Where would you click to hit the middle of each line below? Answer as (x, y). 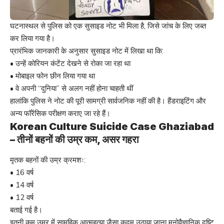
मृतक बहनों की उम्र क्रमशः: (48, 160)
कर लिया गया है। (32, 39)
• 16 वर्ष (22, 173)
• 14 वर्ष (22, 185)
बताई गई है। (26, 210)
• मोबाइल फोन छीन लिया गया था (52, 76)
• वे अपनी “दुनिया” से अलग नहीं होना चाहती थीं (71, 89)
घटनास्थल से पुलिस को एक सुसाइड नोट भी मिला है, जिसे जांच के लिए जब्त (108, 26)
